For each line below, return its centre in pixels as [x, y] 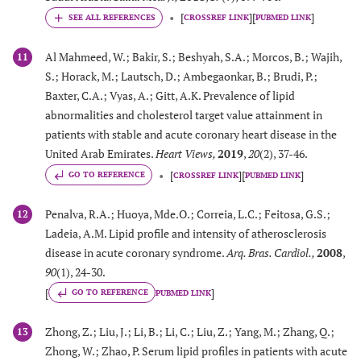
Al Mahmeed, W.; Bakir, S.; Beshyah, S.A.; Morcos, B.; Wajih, [193, 57]
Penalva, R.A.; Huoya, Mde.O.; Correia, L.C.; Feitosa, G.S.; [188, 214]
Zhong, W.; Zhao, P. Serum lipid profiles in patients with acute [196, 351]
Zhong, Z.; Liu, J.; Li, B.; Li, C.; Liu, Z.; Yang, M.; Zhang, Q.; [190, 331]
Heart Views [184, 154]
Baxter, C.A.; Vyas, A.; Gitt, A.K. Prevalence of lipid [170, 96]
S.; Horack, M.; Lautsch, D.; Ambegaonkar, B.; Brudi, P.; [181, 77]
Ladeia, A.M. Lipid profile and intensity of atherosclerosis [186, 234]
